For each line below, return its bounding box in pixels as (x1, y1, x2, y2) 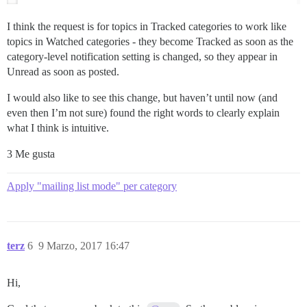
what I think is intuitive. (7, 122, 109, 134)
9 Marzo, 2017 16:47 (38, 240, 130, 252)
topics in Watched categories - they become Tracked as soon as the (7, 36, 293, 48)
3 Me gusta (7, 148, 55, 160)
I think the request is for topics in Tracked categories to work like (7, 21, 286, 33)
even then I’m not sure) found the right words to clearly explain (7, 107, 280, 119)
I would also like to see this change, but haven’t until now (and (7, 92, 278, 104)
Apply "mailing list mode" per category (7, 180, 177, 193)
